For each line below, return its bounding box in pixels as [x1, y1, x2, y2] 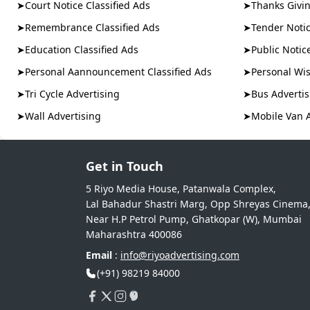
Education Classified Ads [25, 43, 138, 56]
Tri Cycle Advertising [25, 87, 120, 100]
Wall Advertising [25, 109, 101, 122]
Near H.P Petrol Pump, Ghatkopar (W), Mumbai [86, 212, 302, 226]
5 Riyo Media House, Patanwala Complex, [86, 182, 276, 195]
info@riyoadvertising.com [120, 248, 239, 262]
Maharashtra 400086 [86, 228, 182, 241]
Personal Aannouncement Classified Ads [25, 65, 212, 78]
